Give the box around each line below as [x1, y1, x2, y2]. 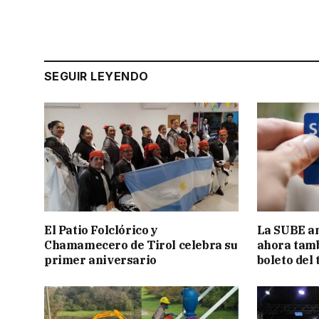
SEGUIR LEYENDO [44, 68, 149, 83]
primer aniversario [44, 253, 157, 268]
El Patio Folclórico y [44, 223, 158, 238]
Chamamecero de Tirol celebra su [44, 238, 238, 253]
